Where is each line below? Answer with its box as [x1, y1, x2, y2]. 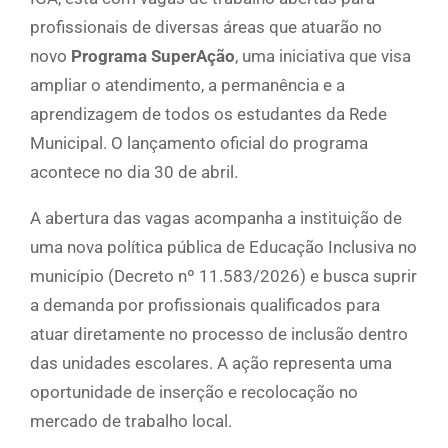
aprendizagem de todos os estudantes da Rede [30, 104, 387, 125]
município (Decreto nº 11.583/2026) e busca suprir [30, 266, 417, 287]
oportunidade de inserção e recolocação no [30, 382, 358, 403]
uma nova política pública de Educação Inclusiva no [30, 237, 417, 258]
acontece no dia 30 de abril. [30, 162, 238, 183]
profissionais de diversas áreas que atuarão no [30, 17, 382, 38]
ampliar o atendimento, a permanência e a [30, 75, 345, 96]
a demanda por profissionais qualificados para [30, 295, 380, 316]
